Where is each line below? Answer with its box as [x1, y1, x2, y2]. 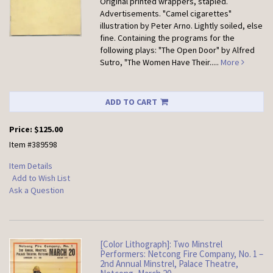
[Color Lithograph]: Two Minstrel [100, 238, 223, 250]
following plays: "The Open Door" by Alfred [100, 44, 255, 56]
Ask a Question [9, 185, 64, 196]
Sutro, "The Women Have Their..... [100, 57, 221, 68]
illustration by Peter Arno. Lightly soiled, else [100, 20, 263, 32]
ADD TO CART [105, 96, 157, 108]
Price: [9, 124, 34, 135]
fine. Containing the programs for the [100, 32, 235, 44]
